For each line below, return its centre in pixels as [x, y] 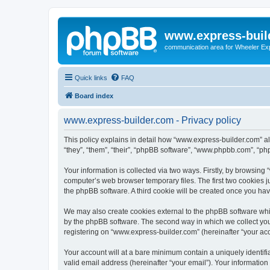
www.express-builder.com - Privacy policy [152, 120]
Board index [94, 96]
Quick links [91, 77]
